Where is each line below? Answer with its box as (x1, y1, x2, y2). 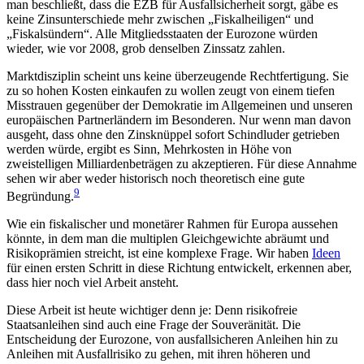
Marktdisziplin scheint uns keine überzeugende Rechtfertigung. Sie (6, 69, 349, 84)
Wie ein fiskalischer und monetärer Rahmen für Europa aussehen (6, 217, 338, 232)
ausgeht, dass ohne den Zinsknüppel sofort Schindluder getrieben (6, 128, 340, 142)
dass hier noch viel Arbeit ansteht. (6, 275, 179, 290)
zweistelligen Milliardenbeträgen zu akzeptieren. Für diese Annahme (6, 157, 357, 171)
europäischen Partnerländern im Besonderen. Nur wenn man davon (6, 113, 351, 128)
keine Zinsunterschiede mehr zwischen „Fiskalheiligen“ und (6, 12, 314, 27)
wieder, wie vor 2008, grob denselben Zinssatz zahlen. (6, 41, 285, 56)
